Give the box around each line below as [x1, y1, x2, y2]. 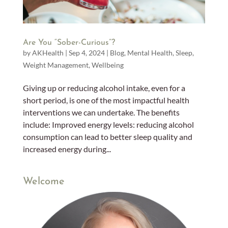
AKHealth [32, 48, 64, 58]
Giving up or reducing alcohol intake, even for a [22, 83, 185, 93]
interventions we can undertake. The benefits [22, 107, 180, 118]
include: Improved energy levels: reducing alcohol [22, 120, 194, 130]
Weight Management [22, 61, 89, 70]
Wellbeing [91, 61, 124, 70]
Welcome [22, 177, 65, 187]
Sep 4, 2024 [68, 48, 105, 58]
